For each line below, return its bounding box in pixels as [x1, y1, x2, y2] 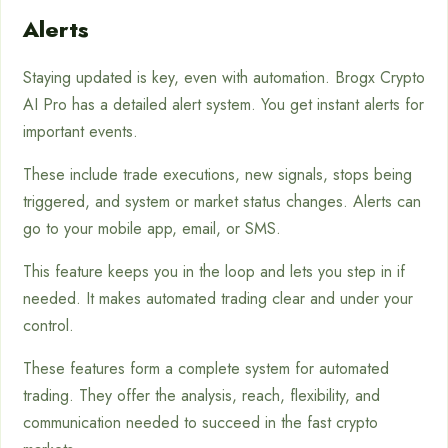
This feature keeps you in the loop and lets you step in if [23, 260, 405, 283]
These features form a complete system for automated [23, 357, 389, 380]
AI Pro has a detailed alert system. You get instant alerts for [23, 93, 424, 116]
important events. [23, 120, 138, 143]
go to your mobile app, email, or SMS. [23, 217, 281, 240]
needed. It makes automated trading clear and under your [23, 287, 413, 310]
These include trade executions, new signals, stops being [23, 163, 412, 186]
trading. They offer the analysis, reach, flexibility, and [23, 384, 380, 407]
